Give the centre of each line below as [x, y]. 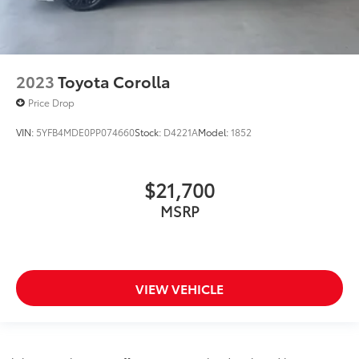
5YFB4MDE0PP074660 [85, 132]
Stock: [149, 132]
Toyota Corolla [114, 81]
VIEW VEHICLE [179, 288]
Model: [214, 132]
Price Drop [51, 103]
